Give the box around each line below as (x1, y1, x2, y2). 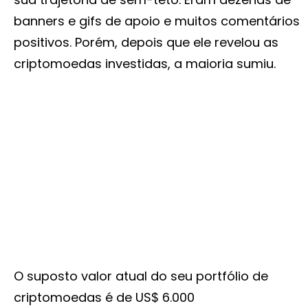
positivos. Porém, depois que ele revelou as (14, 34, 278, 52)
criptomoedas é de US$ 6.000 (14, 289, 195, 307)
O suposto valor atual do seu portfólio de (14, 267, 268, 285)
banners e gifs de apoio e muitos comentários (14, 12, 300, 30)
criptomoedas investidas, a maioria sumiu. (14, 55, 276, 73)
